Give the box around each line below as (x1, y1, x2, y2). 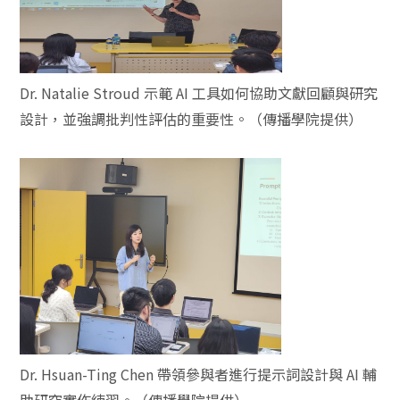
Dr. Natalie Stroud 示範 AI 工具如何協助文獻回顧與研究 (20, 82, 379, 104)
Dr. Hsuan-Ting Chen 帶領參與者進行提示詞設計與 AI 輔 (20, 363, 378, 385)
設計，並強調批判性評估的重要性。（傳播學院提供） (20, 108, 363, 129)
